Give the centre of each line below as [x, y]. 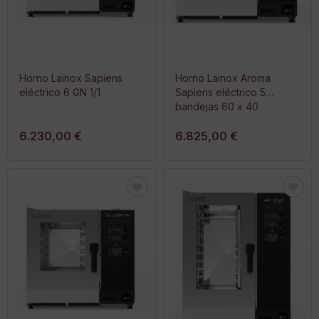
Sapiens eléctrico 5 [220, 92]
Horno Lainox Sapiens [71, 78]
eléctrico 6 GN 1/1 [60, 92]
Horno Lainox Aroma [223, 78]
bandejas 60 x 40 [217, 106]
